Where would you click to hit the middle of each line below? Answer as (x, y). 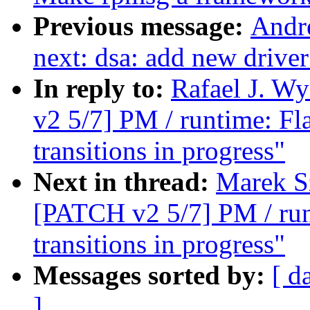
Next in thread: (125, 182)
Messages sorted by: (153, 275)
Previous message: (142, 26)
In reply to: (102, 89)
